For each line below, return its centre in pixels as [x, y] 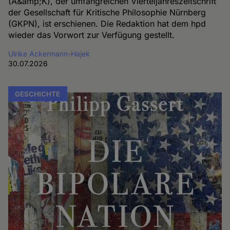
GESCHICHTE [38, 94]
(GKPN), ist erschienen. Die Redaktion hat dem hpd [107, 23]
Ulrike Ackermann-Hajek [49, 53]
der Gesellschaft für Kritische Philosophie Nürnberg [107, 12]
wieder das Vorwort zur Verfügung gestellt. [92, 35]
